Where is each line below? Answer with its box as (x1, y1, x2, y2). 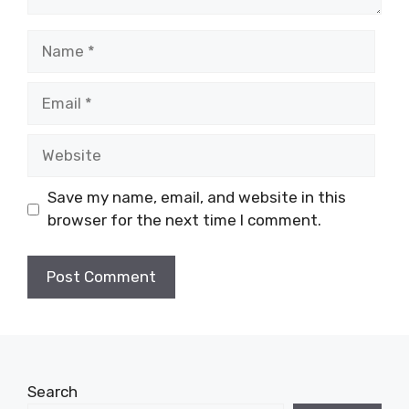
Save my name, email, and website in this (47, 188, 346, 207)
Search (27, 382, 78, 401)
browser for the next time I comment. (47, 211, 321, 230)
